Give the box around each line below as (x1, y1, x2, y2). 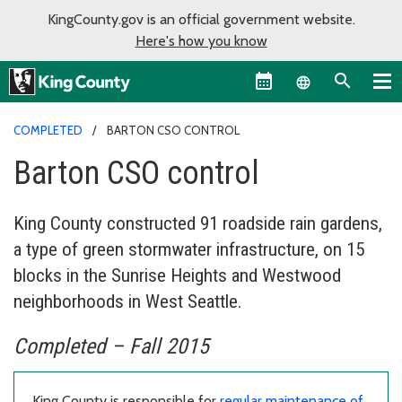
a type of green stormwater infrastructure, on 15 (13, 238, 364, 260)
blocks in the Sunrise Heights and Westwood (13, 264, 341, 286)
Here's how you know (135, 32, 267, 49)
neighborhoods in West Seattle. (13, 290, 242, 312)
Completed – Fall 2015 (13, 333, 209, 359)
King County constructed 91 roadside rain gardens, (13, 212, 382, 234)
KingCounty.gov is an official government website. (47, 11, 355, 28)
